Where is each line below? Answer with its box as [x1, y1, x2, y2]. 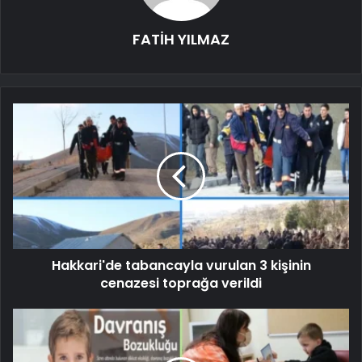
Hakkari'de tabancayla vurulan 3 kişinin [51, 255, 311, 275]
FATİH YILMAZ [133, 28, 229, 49]
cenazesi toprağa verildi [100, 273, 262, 293]
